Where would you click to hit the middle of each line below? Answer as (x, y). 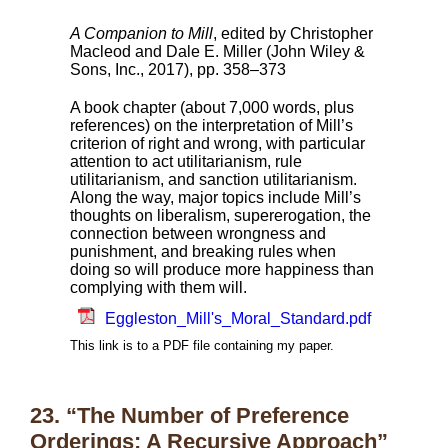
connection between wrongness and (198, 233)
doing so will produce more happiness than (222, 269)
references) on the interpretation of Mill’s (211, 125)
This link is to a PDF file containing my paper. (202, 345)
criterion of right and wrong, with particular (217, 143)
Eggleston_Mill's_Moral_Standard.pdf (237, 318)
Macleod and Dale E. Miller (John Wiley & (217, 51)
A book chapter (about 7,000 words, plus (212, 107)
